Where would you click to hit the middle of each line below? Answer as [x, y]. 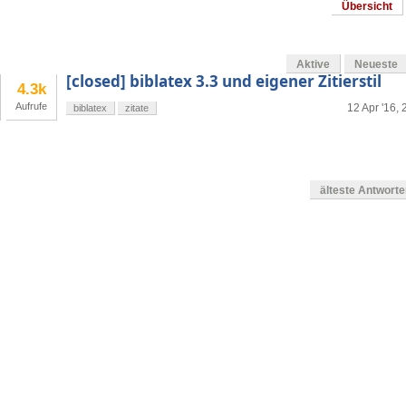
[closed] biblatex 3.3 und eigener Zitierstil [224, 82]
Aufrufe [31, 106]
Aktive [313, 65]
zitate [137, 108]
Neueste [376, 65]
